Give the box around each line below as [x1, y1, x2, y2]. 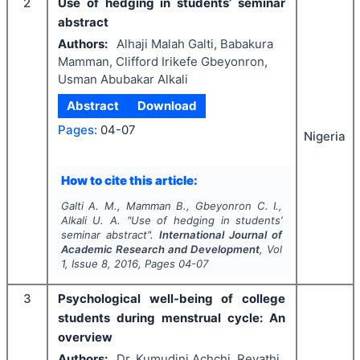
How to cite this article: [60, 172, 198, 188]
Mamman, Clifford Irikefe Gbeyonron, [58, 53, 268, 69]
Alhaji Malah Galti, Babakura [116, 35, 273, 51]
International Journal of [159, 228, 283, 241]
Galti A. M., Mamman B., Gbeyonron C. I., [60, 199, 283, 212]
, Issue [64, 257, 101, 270]
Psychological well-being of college [58, 291, 285, 306]
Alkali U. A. [60, 214, 121, 227]
